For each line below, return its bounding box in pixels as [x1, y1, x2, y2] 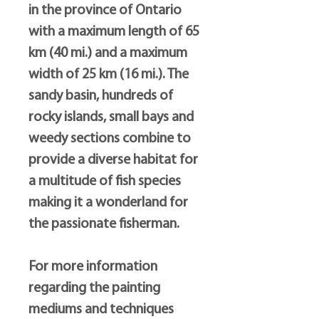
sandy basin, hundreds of [28, 89, 173, 103]
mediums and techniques [28, 303, 174, 317]
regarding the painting [28, 281, 160, 296]
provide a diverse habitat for [28, 153, 198, 167]
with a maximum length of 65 [28, 25, 199, 39]
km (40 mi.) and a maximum [28, 46, 187, 61]
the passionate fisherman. [28, 217, 179, 231]
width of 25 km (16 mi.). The [28, 68, 189, 82]
